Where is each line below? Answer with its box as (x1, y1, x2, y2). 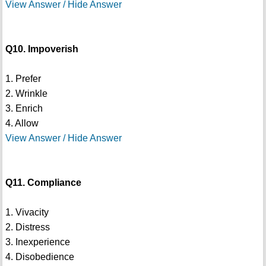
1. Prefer (5, 74, 41, 84)
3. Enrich (5, 103, 43, 114)
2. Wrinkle (5, 88, 47, 99)
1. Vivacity (5, 207, 49, 218)
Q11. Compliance (5, 178, 81, 188)
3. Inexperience (5, 237, 70, 248)
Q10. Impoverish (5, 44, 78, 55)
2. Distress (5, 222, 50, 233)
